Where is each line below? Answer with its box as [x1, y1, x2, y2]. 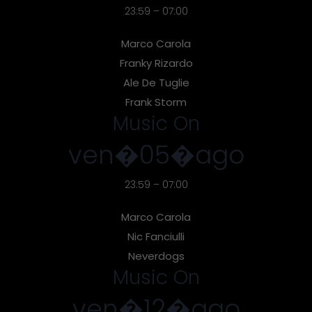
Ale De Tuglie [123, 75, 189, 90]
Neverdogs [127, 248, 185, 263]
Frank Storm [125, 94, 187, 109]
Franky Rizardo [119, 55, 193, 70]
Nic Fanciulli [127, 228, 185, 244]
